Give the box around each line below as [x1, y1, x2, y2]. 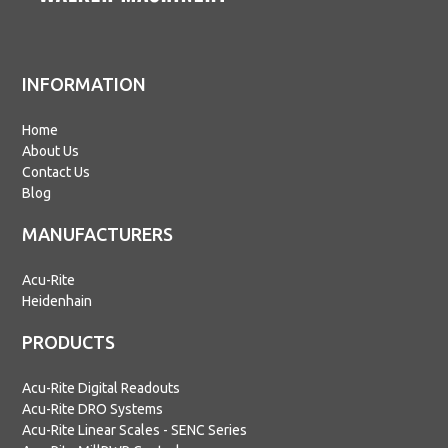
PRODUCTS [22, 331, 116, 352]
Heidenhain [22, 292, 93, 309]
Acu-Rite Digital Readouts [22, 379, 181, 396]
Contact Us [22, 163, 91, 180]
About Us [22, 142, 80, 159]
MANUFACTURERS [22, 223, 174, 244]
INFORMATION [22, 73, 147, 94]
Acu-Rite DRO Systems [22, 400, 164, 417]
